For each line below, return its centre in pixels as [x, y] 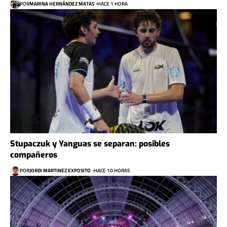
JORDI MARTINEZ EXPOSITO [60, 171]
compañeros [34, 155]
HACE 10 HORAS [112, 171]
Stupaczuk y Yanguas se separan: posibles [90, 143]
